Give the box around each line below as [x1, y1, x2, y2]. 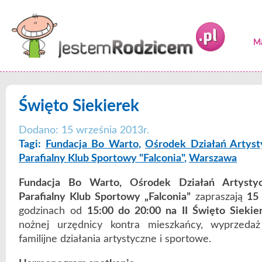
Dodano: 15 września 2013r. [19, 125, 149, 135]
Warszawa [189, 153, 237, 163]
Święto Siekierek [19, 98, 139, 115]
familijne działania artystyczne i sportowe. [19, 234, 211, 244]
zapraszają [191, 192, 243, 202]
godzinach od [19, 206, 88, 216]
